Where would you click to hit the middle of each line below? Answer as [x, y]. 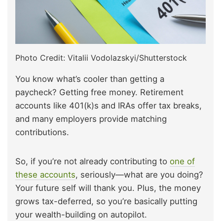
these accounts [45, 174]
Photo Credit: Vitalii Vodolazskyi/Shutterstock [101, 57]
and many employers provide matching [91, 119]
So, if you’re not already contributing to [92, 161]
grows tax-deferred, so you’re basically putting [106, 201]
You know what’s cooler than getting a [90, 79]
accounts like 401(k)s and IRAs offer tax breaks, [109, 105]
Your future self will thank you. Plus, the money [108, 188]
